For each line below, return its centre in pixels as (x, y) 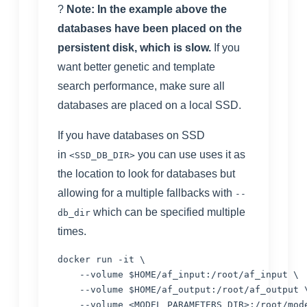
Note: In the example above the (147, 10)
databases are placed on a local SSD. (149, 106)
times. (72, 232)
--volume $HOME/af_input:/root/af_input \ (178, 275)
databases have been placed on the (150, 29)
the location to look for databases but (146, 174)
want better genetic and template (136, 67)
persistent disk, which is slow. (134, 48)
